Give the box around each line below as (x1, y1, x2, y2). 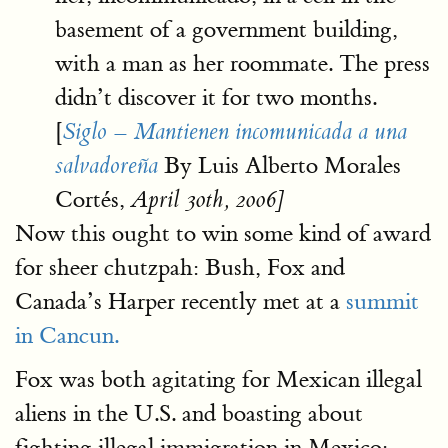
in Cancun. (15, 321, 119, 350)
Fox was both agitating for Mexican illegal (15, 365, 422, 394)
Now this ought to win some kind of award (15, 219, 431, 248)
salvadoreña (55, 152, 158, 180)
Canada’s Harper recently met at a (15, 287, 346, 316)
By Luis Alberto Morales (158, 151, 401, 180)
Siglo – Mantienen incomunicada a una (63, 118, 407, 146)
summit (346, 287, 419, 316)
